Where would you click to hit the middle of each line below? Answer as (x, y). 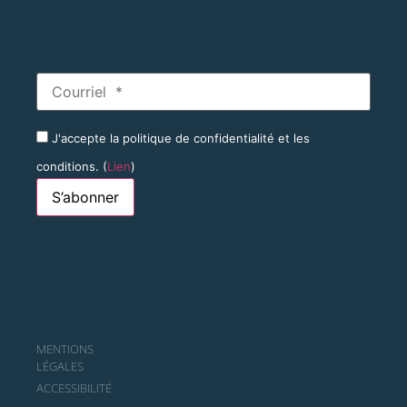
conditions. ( (72, 166)
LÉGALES (60, 366)
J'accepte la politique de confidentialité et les (179, 138)
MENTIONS (65, 349)
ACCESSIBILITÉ (74, 388)
